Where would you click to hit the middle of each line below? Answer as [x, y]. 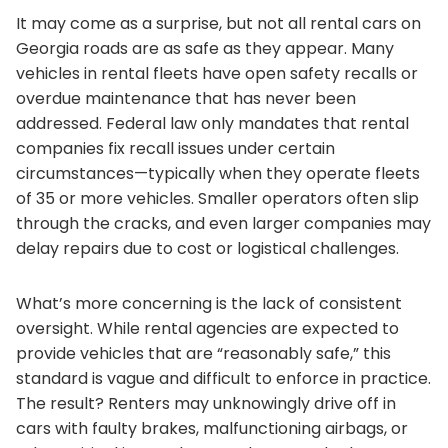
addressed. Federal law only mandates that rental [212, 123]
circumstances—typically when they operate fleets [218, 173]
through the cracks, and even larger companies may [223, 223]
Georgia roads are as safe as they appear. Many [205, 48]
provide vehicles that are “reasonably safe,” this [203, 353]
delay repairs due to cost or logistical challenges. [207, 248]
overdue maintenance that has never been [186, 98]
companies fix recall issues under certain [175, 148]
